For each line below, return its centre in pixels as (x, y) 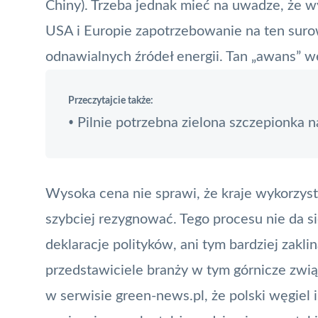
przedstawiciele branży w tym (139, 270)
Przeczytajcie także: (111, 100)
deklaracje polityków (109, 245)
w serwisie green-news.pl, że (137, 296)
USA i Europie (91, 31)
